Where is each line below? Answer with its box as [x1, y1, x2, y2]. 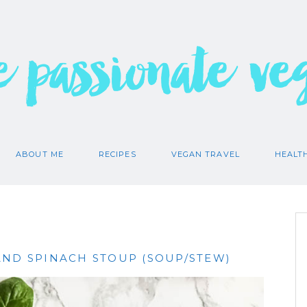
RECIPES [98, 149, 136, 159]
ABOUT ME [16, 149, 64, 159]
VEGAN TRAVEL [171, 149, 240, 159]
